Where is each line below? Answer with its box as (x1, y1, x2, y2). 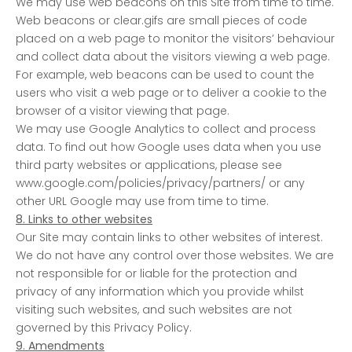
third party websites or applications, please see (16, 156, 282, 173)
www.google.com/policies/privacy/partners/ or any (16, 174, 305, 191)
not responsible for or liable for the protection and (16, 265, 297, 281)
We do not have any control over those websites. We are (16, 247, 334, 263)
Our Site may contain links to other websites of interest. (16, 229, 323, 245)
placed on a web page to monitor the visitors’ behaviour (16, 30, 335, 46)
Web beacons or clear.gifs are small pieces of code (16, 12, 307, 28)
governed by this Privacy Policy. (16, 319, 192, 335)
